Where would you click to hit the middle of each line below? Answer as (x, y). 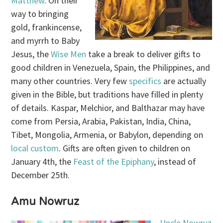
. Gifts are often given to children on (125, 148)
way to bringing (40, 13)
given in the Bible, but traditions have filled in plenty (107, 94)
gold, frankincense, (47, 27)
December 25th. (41, 175)
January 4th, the (42, 161)
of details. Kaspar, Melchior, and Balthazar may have (108, 108)
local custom (35, 148)
